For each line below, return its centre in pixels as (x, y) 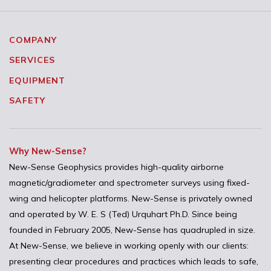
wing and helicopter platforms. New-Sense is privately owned (131, 198)
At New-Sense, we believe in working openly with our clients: (129, 245)
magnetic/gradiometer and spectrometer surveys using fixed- (129, 182)
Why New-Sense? (48, 151)
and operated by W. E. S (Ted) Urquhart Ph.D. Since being (123, 214)
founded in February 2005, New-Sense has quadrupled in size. (132, 230)
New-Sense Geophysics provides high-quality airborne (116, 167)
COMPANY (33, 40)
